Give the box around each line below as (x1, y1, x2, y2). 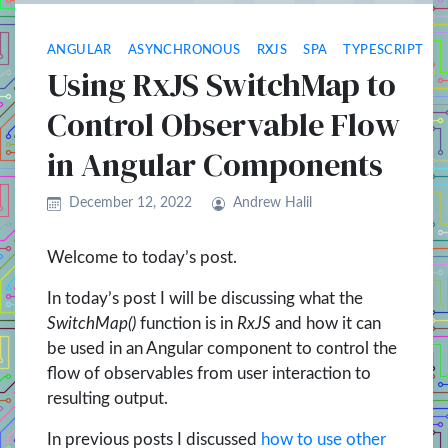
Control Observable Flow (47, 103, 400, 148)
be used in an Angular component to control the (47, 340, 397, 358)
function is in (136, 315, 237, 333)
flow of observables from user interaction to (47, 365, 371, 383)
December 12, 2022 (68, 196, 192, 211)
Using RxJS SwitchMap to (47, 63, 396, 108)
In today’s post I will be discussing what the (47, 290, 363, 308)
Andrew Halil (233, 196, 313, 211)
